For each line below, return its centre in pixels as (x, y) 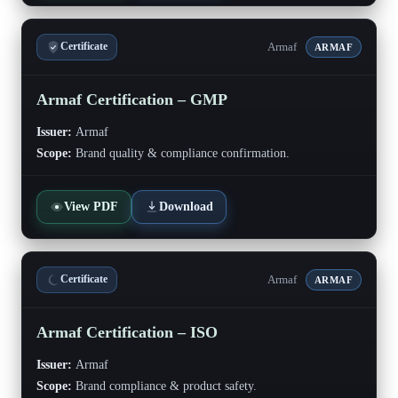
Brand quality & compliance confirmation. (181, 153)
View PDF (91, 206)
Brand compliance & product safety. (164, 386)
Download (186, 206)
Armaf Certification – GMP (132, 99)
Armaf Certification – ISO (127, 332)
